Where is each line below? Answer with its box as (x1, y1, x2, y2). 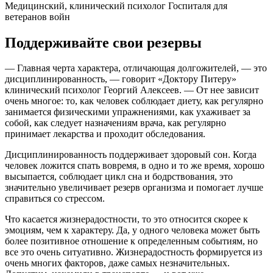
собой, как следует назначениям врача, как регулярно (5, 118, 226, 129)
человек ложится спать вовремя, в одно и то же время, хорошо (5, 160, 264, 171)
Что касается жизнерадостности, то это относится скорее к (5, 214, 248, 225)
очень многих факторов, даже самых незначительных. (5, 258, 230, 269)
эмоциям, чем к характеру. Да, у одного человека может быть (5, 225, 260, 236)
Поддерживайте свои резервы (5, 34, 202, 51)
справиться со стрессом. (5, 193, 105, 204)
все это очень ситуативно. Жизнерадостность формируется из (5, 247, 262, 258)
